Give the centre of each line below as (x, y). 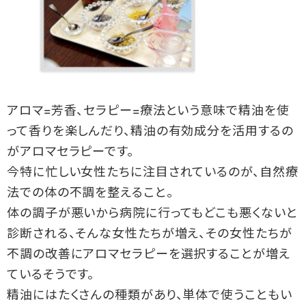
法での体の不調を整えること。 (90, 193)
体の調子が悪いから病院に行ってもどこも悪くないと (152, 214)
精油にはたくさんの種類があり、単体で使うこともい (150, 296)
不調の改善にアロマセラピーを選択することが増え (149, 255)
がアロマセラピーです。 (70, 152)
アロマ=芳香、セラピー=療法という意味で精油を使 (148, 111)
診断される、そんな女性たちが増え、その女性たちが (150, 234)
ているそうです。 (51, 275)
